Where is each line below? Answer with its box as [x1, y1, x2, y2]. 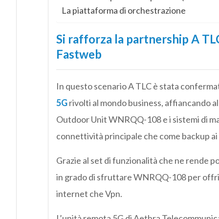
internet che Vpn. [56, 188, 122, 199]
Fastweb [56, 47, 102, 62]
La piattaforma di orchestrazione [61, 5, 186, 16]
